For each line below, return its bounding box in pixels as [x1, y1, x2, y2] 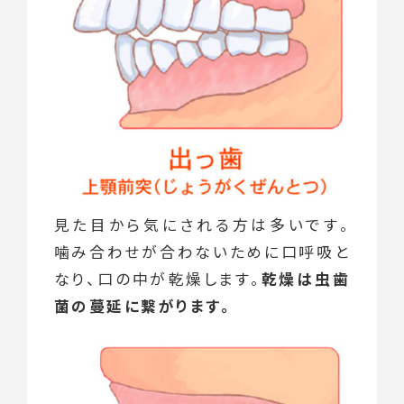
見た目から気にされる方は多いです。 [53, 214, 351, 236]
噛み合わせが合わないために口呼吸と [53, 241, 351, 263]
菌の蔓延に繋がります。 [53, 295, 232, 317]
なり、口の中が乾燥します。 [53, 268, 262, 290]
